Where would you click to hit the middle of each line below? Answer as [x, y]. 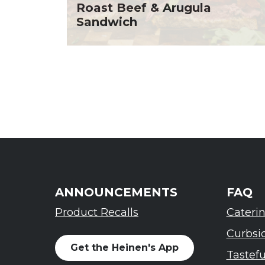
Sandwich [107, 22]
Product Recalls [97, 212]
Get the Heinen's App [125, 248]
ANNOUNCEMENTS [116, 192]
